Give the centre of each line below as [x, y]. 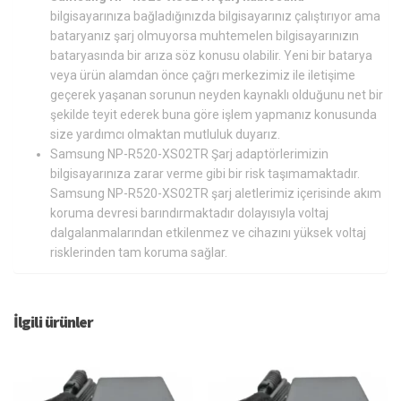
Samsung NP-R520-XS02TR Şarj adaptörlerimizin [189, 154]
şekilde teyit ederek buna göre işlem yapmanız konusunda [213, 114]
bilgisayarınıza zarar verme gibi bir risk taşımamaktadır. [205, 173]
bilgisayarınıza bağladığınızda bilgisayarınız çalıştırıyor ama [215, 16]
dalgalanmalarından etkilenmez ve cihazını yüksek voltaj [208, 232]
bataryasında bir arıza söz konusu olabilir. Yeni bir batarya [211, 55]
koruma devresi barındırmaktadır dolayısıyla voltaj [189, 213]
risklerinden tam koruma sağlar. [139, 252]
